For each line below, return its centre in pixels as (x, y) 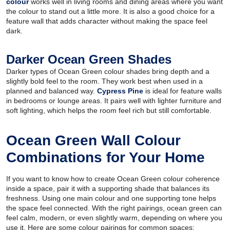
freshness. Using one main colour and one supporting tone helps (111, 198)
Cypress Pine (120, 91)
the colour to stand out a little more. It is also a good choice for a (110, 11)
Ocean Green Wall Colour (93, 140)
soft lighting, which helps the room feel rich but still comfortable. (109, 110)
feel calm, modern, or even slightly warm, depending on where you (114, 217)
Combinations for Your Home (106, 157)
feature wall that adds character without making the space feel (107, 21)
